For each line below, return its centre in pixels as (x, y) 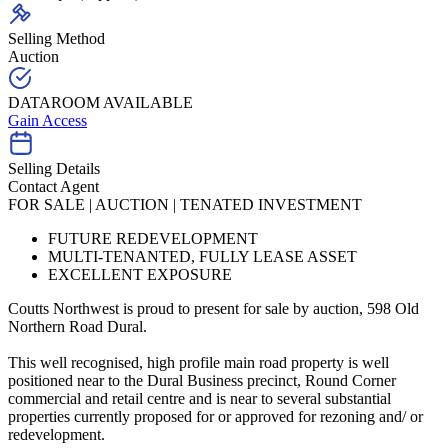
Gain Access (47, 121)
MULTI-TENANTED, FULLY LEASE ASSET (202, 257)
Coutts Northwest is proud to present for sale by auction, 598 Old (213, 309)
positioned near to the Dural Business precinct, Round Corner (202, 381)
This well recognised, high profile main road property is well (198, 363)
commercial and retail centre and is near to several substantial (199, 399)
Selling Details (54, 169)
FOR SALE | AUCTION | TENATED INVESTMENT (185, 205)
